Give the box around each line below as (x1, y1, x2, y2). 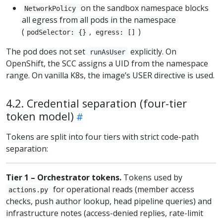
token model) (6, 109, 74, 123)
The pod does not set (6, 46, 87, 57)
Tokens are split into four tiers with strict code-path (6, 131, 199, 142)
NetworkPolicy (24, 4, 76, 12)
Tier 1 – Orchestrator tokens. (6, 171, 121, 183)
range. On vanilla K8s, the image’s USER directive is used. (6, 69, 215, 81)
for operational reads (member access (51, 183, 194, 195)
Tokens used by (121, 171, 182, 183)
